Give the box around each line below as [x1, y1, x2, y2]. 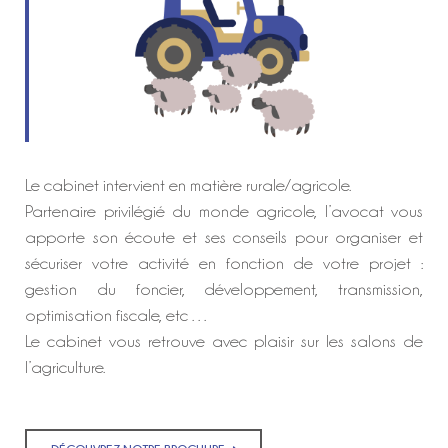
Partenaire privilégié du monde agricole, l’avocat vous [25, 202, 423, 221]
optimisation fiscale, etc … [25, 306, 214, 325]
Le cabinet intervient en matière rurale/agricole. [25, 176, 351, 195]
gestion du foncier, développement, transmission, [25, 280, 423, 299]
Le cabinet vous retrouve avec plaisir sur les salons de [25, 332, 423, 351]
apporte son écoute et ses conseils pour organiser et [25, 228, 423, 247]
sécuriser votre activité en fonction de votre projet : [25, 254, 423, 273]
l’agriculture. [25, 358, 105, 377]
